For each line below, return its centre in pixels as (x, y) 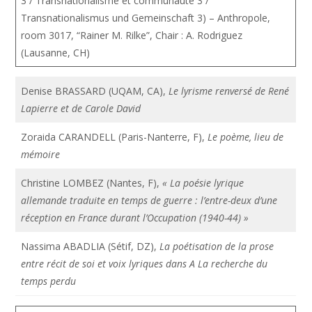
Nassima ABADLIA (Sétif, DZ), (91, 246)
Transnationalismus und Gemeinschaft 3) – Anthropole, (146, 18)
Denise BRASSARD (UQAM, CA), (95, 91)
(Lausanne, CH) (56, 53)
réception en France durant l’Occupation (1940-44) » (135, 218)
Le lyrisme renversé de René (229, 91)
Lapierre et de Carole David (81, 108)
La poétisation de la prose (217, 246)
